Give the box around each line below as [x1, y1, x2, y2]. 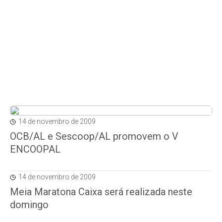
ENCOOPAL [10, 143, 60, 155]
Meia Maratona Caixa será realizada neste [10, 186, 192, 198]
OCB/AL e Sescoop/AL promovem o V [10, 130, 178, 142]
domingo [10, 199, 49, 211]
